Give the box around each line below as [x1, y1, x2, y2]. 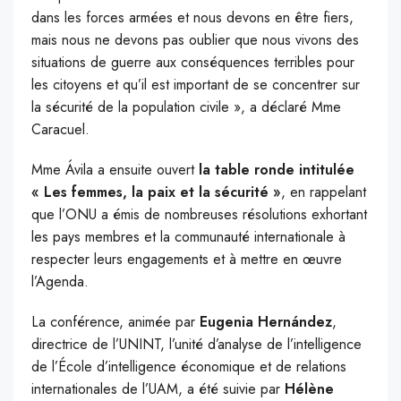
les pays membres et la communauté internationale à [31, 226, 346, 248]
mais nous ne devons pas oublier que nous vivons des [31, 30, 359, 51]
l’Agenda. [31, 271, 89, 293]
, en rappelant [281, 182, 366, 203]
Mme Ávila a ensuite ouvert [31, 159, 199, 181]
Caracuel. [31, 119, 90, 141]
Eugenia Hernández [195, 311, 332, 333]
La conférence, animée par [31, 311, 195, 333]
